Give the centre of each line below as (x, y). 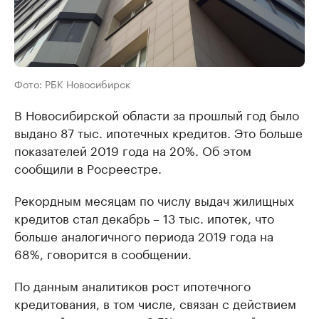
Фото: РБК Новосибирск (72, 83)
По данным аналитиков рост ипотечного (132, 285)
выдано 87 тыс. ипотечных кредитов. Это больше (158, 132)
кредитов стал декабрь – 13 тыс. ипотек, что (144, 217)
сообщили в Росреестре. (88, 167)
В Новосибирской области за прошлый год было (157, 114)
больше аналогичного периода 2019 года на (144, 235)
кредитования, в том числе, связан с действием (155, 303)
